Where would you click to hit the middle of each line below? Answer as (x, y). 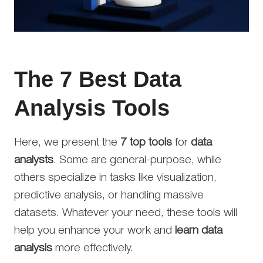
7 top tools (146, 142)
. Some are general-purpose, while (137, 160)
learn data (199, 230)
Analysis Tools (92, 108)
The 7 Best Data (98, 79)
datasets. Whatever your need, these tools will (126, 213)
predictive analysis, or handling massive (109, 195)
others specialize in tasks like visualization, (115, 178)
